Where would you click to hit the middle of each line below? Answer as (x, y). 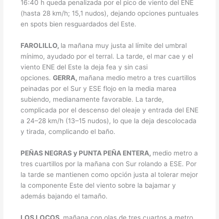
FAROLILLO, (40, 46)
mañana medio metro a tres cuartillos (137, 78)
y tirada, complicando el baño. (68, 132)
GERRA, (66, 78)
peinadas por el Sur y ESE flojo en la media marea (98, 89)
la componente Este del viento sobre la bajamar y (98, 185)
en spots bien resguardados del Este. (78, 24)
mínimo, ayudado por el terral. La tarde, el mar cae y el (107, 56)
